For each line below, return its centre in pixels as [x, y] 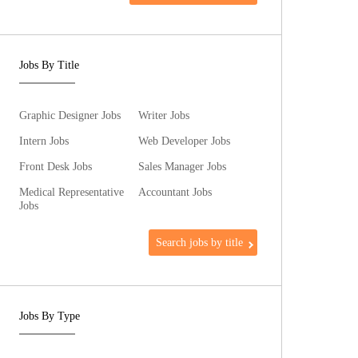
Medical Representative [72, 192]
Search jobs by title [200, 242]
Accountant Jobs [175, 192]
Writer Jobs [164, 115]
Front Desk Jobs [56, 166]
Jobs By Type [50, 316]
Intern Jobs [44, 141]
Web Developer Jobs [185, 141]
